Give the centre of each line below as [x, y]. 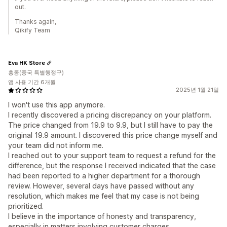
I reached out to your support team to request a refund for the [112, 155]
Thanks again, [35, 22]
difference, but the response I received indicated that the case [112, 165]
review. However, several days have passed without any [101, 186]
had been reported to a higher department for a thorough [104, 176]
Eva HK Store [27, 63]
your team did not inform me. [56, 145]
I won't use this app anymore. [56, 105]
